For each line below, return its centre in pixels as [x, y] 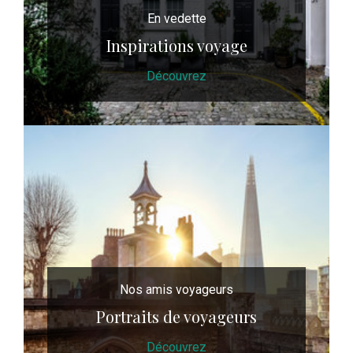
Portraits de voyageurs [176, 317]
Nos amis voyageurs [176, 290]
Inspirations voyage [176, 45]
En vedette [176, 18]
